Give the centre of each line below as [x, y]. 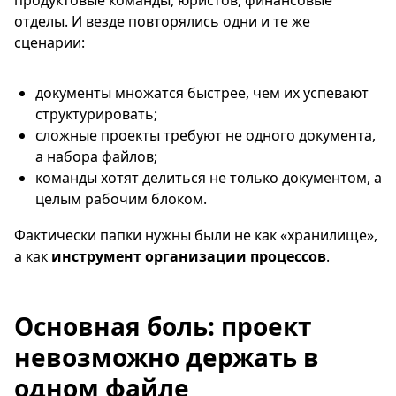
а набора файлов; [96, 156]
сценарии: [49, 42]
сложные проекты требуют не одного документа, [206, 135]
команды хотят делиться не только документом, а [209, 177]
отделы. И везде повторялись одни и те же [162, 21]
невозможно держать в [167, 357]
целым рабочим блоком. [121, 198]
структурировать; [96, 114]
